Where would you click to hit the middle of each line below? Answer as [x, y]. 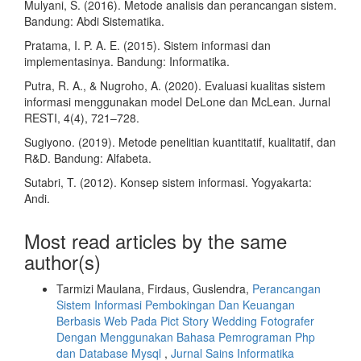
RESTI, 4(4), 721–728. [82, 118]
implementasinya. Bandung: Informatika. [127, 62]
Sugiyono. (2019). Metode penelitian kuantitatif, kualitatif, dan [180, 142]
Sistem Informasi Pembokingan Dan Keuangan [176, 305]
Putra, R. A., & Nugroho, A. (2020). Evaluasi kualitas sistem [175, 86]
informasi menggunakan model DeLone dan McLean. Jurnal [177, 102]
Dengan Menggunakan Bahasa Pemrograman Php [186, 337]
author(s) [62, 262]
